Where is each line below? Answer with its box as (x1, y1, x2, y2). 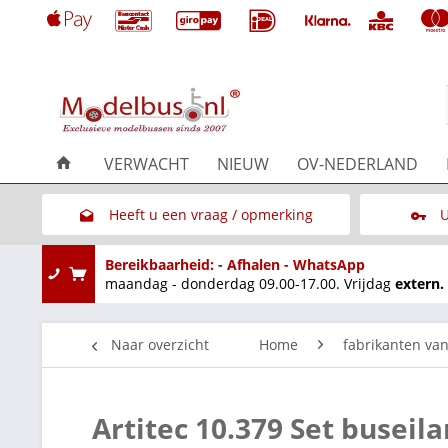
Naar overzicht (111, 334, 209, 354)
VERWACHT (104, 152, 189, 175)
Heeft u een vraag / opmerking (108, 204, 313, 224)
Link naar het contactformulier (108, 245, 313, 265)
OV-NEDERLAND (297, 152, 418, 175)
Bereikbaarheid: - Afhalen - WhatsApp (105, 254, 365, 274)
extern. (395, 273, 444, 293)
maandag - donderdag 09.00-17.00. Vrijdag (105, 273, 395, 293)
